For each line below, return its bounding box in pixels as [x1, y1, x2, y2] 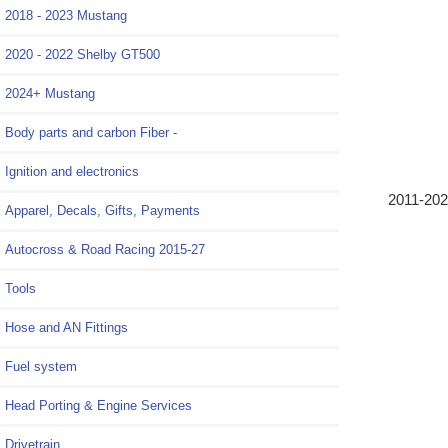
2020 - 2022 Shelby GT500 [5, 47, 160, 63]
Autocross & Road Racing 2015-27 [5, 242, 205, 258]
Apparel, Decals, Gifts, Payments [5, 203, 200, 219]
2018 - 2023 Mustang [5, 8, 127, 24]
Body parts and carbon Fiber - [5, 125, 177, 141]
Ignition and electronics [5, 164, 139, 180]
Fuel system [5, 359, 77, 375]
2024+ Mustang [5, 86, 95, 102]
